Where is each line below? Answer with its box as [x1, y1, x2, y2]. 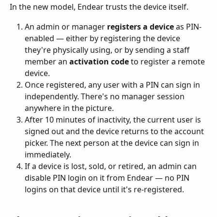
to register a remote [129, 56, 207, 67]
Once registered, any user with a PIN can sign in [25, 79, 202, 90]
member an [25, 56, 69, 67]
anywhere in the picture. [25, 102, 114, 113]
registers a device [107, 21, 174, 32]
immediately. [25, 149, 71, 160]
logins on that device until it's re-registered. [25, 184, 184, 195]
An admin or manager [25, 21, 107, 32]
